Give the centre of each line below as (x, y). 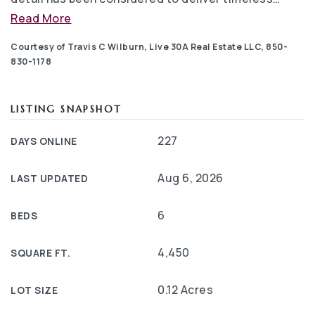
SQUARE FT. (40, 253)
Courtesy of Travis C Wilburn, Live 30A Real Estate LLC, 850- (149, 47)
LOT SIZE (34, 290)
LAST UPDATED (49, 179)
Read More (41, 18)
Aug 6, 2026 (191, 178)
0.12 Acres (185, 290)
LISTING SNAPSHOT (66, 109)
